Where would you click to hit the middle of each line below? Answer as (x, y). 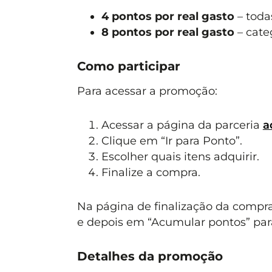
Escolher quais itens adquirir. (180, 157)
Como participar (128, 66)
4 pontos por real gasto (168, 16)
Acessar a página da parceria (182, 125)
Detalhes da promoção (150, 256)
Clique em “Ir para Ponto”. (172, 141)
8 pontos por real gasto (168, 32)
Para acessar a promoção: (147, 90)
